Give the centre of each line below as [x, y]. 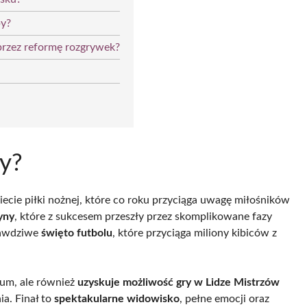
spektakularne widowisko [117, 298]
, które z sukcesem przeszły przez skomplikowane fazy [143, 216]
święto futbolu [77, 233]
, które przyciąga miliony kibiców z [195, 233]
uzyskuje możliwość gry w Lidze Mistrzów [179, 282]
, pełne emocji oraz [224, 298]
